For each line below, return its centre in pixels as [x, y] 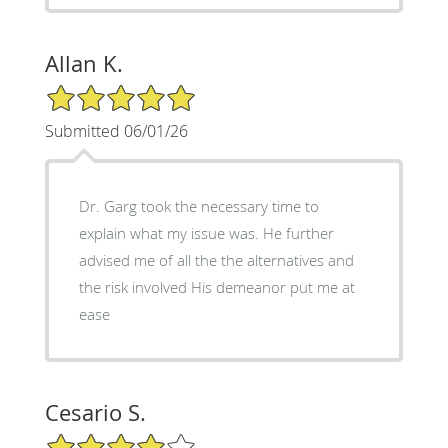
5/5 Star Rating [94, 91]
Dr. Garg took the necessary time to [198, 205]
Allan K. [83, 63]
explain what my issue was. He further [206, 232]
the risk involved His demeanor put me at [216, 286]
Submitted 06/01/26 [116, 130]
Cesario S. [95, 412]
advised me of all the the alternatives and [216, 259]
